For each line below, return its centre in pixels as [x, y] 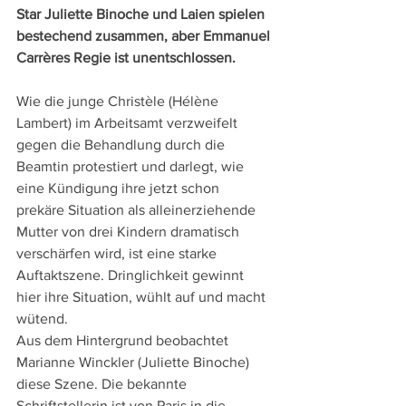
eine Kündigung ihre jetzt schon [120, 188]
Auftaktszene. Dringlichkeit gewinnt [132, 275]
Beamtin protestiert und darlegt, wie [132, 166]
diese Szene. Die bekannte [103, 383]
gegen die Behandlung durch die [122, 144]
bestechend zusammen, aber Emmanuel [145, 35]
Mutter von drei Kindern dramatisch [130, 231]
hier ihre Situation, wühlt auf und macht [143, 296]
